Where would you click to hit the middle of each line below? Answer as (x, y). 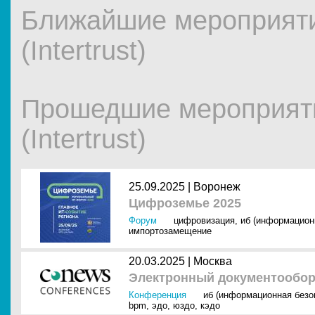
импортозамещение (170, 231)
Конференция (157, 295)
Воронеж (217, 187)
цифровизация (204, 220)
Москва (213, 261)
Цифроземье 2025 (185, 203)
